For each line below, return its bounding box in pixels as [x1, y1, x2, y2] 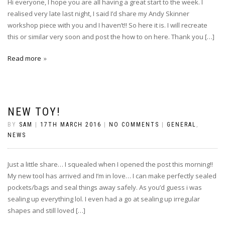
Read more [8, 53, 41, 63]
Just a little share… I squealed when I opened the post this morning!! [8, 159, 213, 169]
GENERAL [167, 121, 196, 128]
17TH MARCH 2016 [40, 121, 101, 128]
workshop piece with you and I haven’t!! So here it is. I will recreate [8, 20, 207, 30]
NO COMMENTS [109, 121, 159, 128]
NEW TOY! [8, 105, 61, 118]
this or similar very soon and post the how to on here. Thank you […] [8, 32, 214, 41]
